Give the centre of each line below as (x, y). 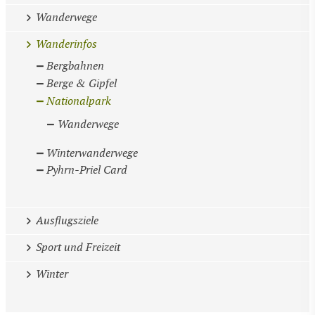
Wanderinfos (66, 45)
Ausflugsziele (67, 221)
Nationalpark (79, 101)
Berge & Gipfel (82, 84)
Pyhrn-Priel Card (87, 171)
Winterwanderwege (92, 153)
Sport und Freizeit (78, 247)
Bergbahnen (76, 67)
